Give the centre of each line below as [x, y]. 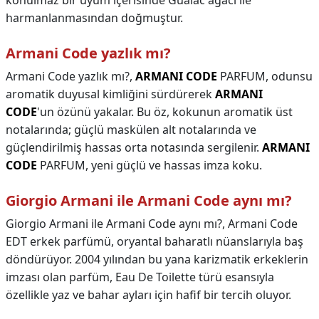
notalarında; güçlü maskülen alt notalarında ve [131, 130]
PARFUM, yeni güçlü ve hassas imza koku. [150, 165]
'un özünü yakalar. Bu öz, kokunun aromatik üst [165, 112]
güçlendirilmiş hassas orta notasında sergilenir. [134, 147]
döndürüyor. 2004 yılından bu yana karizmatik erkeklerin [157, 259]
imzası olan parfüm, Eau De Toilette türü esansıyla [140, 277]
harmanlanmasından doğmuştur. [94, 18]
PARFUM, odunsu [265, 76]
